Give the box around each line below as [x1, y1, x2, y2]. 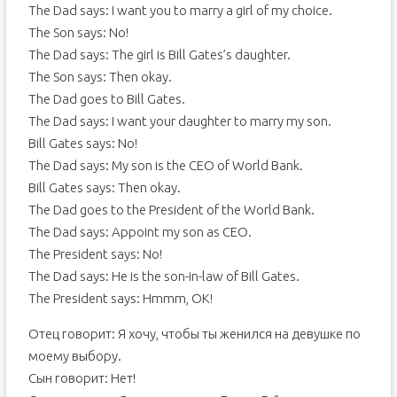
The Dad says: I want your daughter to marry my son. [27, 113, 331, 128]
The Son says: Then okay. [27, 69, 172, 84]
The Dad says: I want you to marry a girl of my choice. [27, 3, 332, 18]
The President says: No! [27, 246, 162, 261]
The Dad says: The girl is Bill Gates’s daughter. [27, 47, 291, 62]
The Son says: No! [27, 25, 128, 40]
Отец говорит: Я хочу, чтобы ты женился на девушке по [27, 326, 361, 341]
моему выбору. [27, 348, 121, 363]
